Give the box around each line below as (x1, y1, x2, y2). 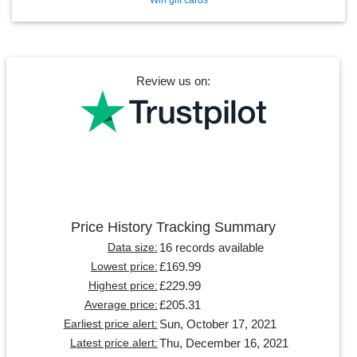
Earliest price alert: (63, 317, 158, 330)
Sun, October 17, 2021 (159, 316, 277, 331)
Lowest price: (90, 260, 158, 273)
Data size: (107, 241, 158, 253)
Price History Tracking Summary (70, 218, 276, 235)
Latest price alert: (69, 336, 158, 349)
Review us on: (135, 74, 210, 88)
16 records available (159, 240, 264, 254)
